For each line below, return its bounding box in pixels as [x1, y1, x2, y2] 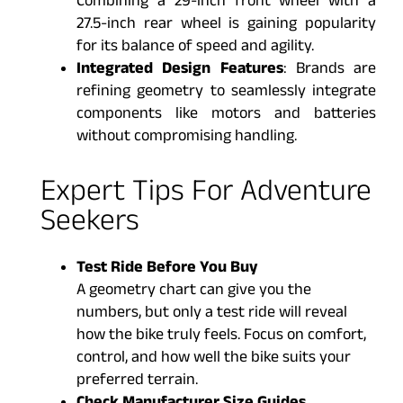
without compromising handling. [76, 126, 297, 151]
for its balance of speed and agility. [76, 36, 314, 61]
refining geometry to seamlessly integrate [76, 81, 376, 106]
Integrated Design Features [76, 58, 283, 84]
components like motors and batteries [76, 103, 376, 129]
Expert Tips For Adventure [40, 173, 372, 219]
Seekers [40, 202, 139, 248]
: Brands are [282, 58, 376, 84]
